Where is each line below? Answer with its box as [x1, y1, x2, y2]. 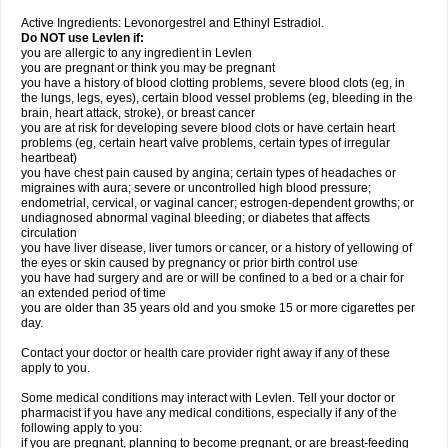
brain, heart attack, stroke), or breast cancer [21, 106, 255, 120]
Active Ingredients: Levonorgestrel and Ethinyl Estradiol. [21, 16, 324, 30]
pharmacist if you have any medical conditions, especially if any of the [21, 406, 397, 420]
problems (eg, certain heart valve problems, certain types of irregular [21, 136, 390, 150]
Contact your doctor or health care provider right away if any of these [21, 346, 390, 360]
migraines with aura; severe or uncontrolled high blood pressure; [21, 181, 371, 195]
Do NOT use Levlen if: [21, 31, 144, 45]
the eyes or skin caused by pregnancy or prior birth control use [21, 256, 358, 270]
